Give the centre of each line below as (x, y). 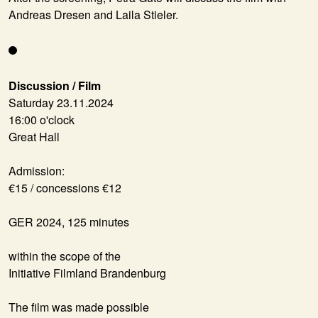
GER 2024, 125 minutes (69, 222)
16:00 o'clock (42, 120)
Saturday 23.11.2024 (61, 103)
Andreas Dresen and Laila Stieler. (93, 15)
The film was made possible (79, 307)
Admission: (37, 171)
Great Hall (34, 137)
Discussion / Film (55, 86)
